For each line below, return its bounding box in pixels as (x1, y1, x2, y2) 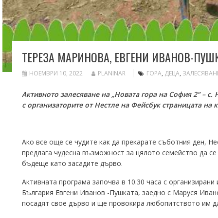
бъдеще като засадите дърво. (22, 159, 123, 168)
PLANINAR (98, 69, 126, 77)
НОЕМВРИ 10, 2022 (29, 69, 83, 77)
